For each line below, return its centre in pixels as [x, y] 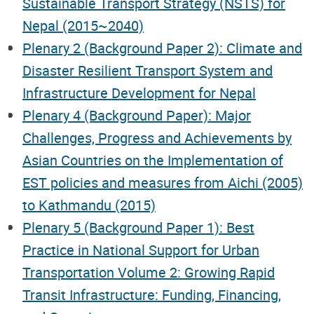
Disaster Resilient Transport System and [148, 70]
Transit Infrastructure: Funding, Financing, [152, 294]
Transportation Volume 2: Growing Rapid [149, 272]
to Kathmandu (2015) [89, 205]
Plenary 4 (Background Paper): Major [137, 115]
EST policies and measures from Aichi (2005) [163, 182]
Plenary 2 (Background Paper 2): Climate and [162, 48]
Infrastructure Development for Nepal [139, 93]
